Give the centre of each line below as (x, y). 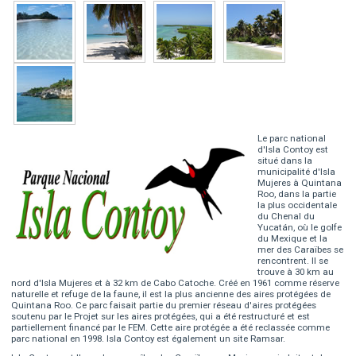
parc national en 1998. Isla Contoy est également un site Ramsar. (149, 339)
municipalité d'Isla (297, 172)
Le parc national (292, 139)
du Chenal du (286, 217)
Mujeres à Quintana (300, 183)
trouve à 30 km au (296, 272)
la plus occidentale (298, 205)
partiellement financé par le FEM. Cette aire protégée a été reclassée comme (171, 328)
